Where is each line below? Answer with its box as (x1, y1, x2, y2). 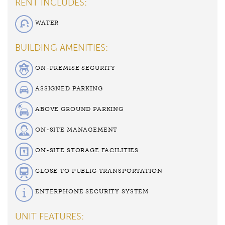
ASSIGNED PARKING (35, 84, 103, 92)
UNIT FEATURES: (15, 210, 84, 222)
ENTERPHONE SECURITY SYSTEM (35, 187, 149, 195)
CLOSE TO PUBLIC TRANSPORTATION (35, 167, 163, 174)
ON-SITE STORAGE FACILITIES (35, 146, 139, 154)
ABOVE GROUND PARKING (35, 105, 124, 113)
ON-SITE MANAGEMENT (35, 126, 118, 133)
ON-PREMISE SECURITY (35, 64, 116, 71)
